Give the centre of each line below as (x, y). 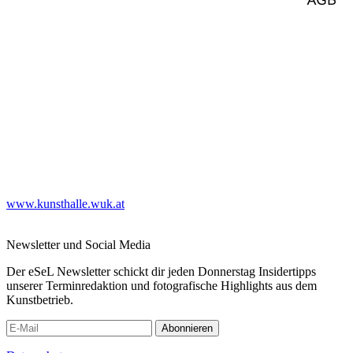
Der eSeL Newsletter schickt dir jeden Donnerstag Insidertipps (161, 271)
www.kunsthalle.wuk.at (65, 203)
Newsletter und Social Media (78, 244)
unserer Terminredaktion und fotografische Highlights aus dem (162, 285)
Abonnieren (187, 328)
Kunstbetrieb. (40, 299)
